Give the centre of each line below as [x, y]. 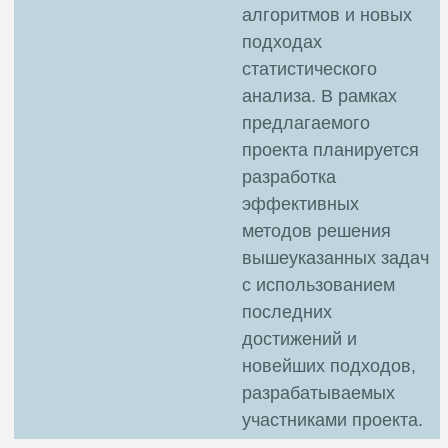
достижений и [299, 338]
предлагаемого [306, 122]
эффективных [300, 203]
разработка [289, 176]
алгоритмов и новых [327, 14]
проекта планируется [330, 149]
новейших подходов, [329, 365]
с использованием [318, 284]
